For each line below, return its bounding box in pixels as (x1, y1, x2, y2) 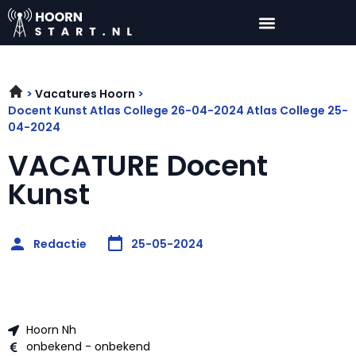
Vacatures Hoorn (35, 86, 135, 103)
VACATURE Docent (8, 145, 268, 187)
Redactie (33, 235, 87, 252)
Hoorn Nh (25, 322, 76, 339)
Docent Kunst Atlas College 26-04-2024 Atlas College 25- (8, 103, 348, 119)
